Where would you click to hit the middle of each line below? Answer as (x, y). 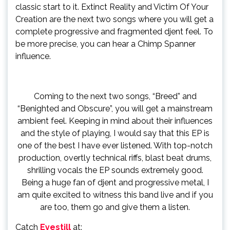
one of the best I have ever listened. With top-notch (115, 145)
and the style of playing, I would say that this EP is (115, 133)
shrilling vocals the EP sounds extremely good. (115, 170)
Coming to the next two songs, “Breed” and (115, 96)
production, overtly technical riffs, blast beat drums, (115, 158)
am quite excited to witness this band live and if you (115, 195)
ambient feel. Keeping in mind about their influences (115, 121)
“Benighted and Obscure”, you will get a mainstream (115, 108)
